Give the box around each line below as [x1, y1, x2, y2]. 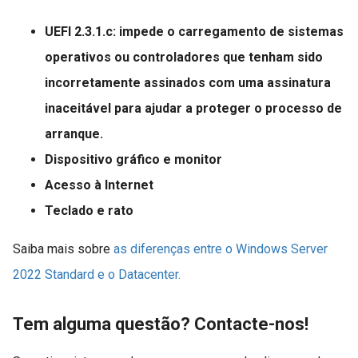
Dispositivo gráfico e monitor [45, 152, 222, 168]
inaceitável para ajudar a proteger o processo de [45, 101, 342, 117]
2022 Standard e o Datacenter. [13, 267, 181, 283]
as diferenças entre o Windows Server [113, 241, 328, 257]
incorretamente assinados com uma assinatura [45, 75, 331, 91]
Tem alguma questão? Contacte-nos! [13, 314, 308, 335]
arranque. [45, 126, 103, 142]
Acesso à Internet [45, 177, 153, 193]
